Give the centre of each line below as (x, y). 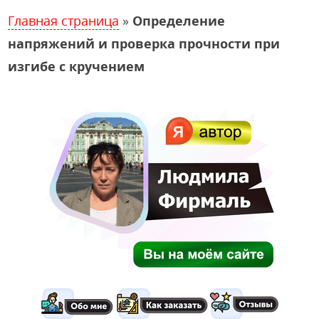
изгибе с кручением (77, 67)
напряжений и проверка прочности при (144, 44)
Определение (179, 21)
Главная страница (64, 21)
